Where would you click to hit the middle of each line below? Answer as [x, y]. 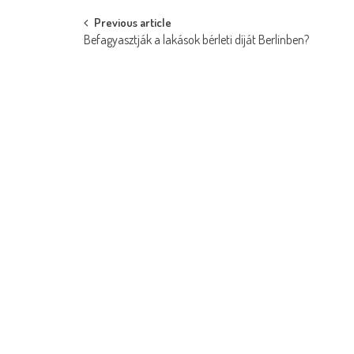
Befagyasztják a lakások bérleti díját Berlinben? [196, 39]
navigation [128, 59]
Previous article [133, 22]
